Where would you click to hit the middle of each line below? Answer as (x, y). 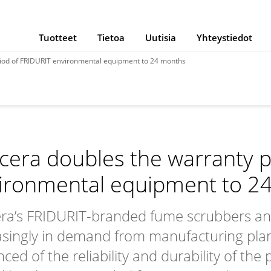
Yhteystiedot (224, 38)
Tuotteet (57, 38)
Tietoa (111, 38)
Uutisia (160, 38)
